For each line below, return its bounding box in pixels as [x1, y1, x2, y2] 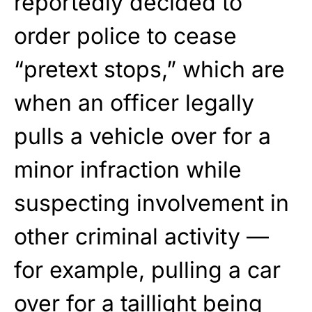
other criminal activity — [14, 222, 269, 250]
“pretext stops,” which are [14, 55, 285, 83]
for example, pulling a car [14, 256, 281, 283]
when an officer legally [14, 88, 254, 116]
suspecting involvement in [14, 189, 289, 217]
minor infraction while [14, 155, 242, 183]
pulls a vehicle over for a [14, 122, 271, 150]
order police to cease [14, 22, 237, 49]
